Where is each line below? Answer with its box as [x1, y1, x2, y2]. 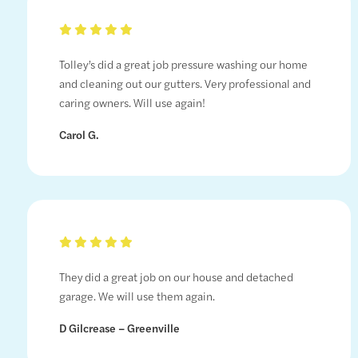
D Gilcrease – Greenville [58, 320, 180, 336]
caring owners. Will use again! [58, 94, 205, 111]
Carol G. [58, 126, 99, 143]
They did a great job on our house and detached [58, 268, 293, 285]
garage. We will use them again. [58, 288, 215, 304]
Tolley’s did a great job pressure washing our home [58, 56, 308, 73]
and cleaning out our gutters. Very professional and [58, 75, 311, 92]
